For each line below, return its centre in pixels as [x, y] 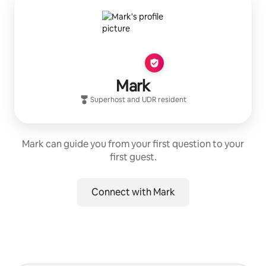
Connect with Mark [133, 192]
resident [171, 99]
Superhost [108, 99]
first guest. [133, 157]
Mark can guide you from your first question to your [133, 144]
